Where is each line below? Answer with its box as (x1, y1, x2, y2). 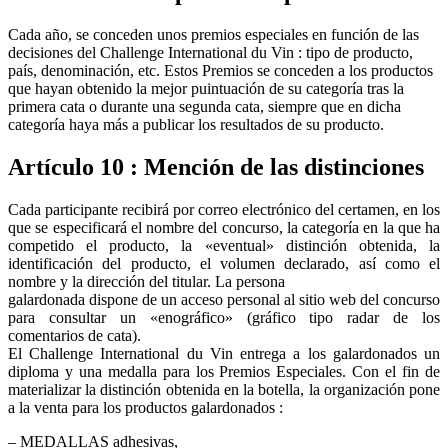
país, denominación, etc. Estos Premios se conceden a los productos (8, 62, 433, 80)
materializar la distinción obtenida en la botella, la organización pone (8, 380, 440, 398)
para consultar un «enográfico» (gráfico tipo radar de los (8, 308, 440, 326)
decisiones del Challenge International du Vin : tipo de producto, (8, 44, 413, 62)
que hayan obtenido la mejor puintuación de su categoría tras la (8, 80, 404, 98)
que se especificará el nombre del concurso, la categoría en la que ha (8, 218, 440, 236)
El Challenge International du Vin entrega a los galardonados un (8, 344, 440, 362)
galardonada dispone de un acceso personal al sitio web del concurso (8, 290, 440, 308)
